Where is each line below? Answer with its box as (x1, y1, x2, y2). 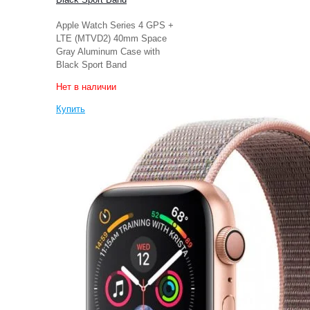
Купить (56, 103, 85, 114)
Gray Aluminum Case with (56, 46, 160, 57)
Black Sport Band (56, 59, 127, 70)
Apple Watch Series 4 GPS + (56, 19, 174, 30)
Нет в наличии (56, 81, 116, 92)
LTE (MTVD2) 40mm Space (56, 33, 167, 44)
